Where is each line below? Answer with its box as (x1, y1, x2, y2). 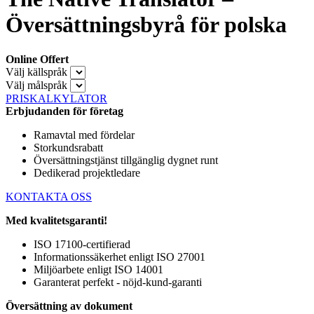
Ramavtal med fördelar (34, 128, 135, 141)
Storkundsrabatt (34, 141, 103, 153)
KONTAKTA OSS (6, 190, 92, 203)
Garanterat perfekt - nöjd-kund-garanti (34, 275, 202, 288)
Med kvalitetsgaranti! (6, 214, 107, 226)
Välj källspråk (6, 65, 67, 78)
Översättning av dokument (6, 299, 132, 312)
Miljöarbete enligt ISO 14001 (34, 263, 163, 275)
